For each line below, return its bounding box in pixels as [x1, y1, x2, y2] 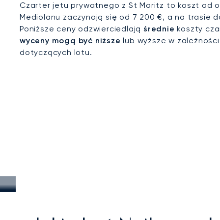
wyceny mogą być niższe [20, 36, 121, 45]
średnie [143, 24, 175, 33]
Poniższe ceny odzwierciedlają [20, 24, 143, 33]
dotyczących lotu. [20, 48, 92, 57]
